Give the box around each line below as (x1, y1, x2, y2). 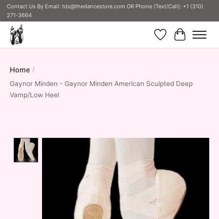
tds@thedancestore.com (62, 3, 125, 10)
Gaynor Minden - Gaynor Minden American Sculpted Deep (10, 79, 193, 88)
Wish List (160, 36, 194, 46)
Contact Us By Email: (6, 3, 62, 10)
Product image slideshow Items (42, 139, 158, 149)
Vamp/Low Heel (10, 90, 59, 99)
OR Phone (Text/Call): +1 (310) (125, 3, 203, 10)
